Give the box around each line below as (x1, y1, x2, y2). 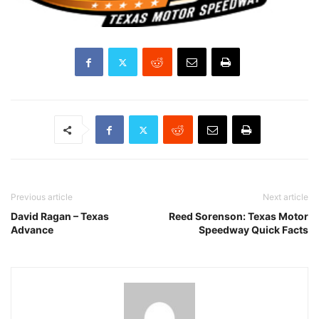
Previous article (11, 192, 73, 202)
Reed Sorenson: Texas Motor (169, 210, 308, 222)
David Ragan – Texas (11, 210, 109, 222)
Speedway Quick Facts (199, 224, 308, 236)
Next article (263, 192, 308, 202)
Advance (11, 224, 53, 236)
